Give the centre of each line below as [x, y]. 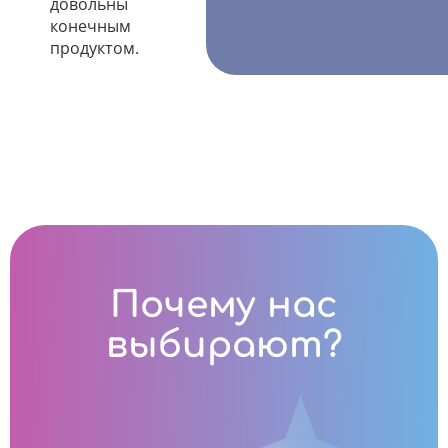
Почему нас [224, 305]
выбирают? [224, 345]
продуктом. [94, 48]
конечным [90, 26]
